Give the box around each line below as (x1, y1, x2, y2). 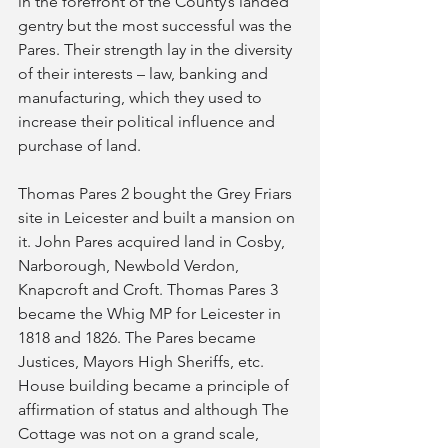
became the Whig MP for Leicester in (18, 304, 285, 323)
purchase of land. (18, 136, 141, 155)
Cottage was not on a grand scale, (18, 424, 263, 443)
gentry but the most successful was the (18, 16, 296, 35)
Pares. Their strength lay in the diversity (18, 40, 296, 59)
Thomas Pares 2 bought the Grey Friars (18, 184, 296, 203)
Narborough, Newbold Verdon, (18, 256, 243, 275)
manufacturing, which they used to (18, 88, 266, 107)
